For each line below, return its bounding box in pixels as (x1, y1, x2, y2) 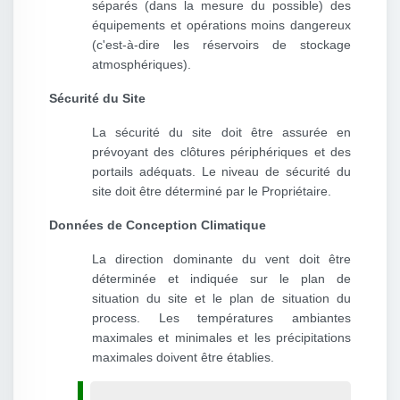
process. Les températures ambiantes (92, 311, 351, 326)
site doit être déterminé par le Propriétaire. (92, 184, 331, 199)
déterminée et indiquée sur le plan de (92, 271, 351, 287)
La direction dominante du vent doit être (92, 252, 351, 267)
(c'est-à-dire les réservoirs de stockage (92, 37, 351, 53)
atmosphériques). (92, 57, 191, 72)
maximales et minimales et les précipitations (92, 330, 351, 346)
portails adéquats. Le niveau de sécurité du (92, 164, 351, 179)
